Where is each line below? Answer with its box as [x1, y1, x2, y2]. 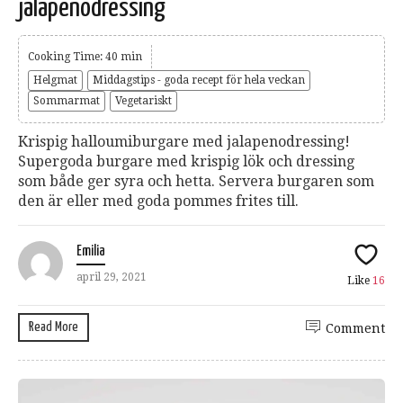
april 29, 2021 [76, 270, 147, 283]
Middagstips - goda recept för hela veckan [93, 73, 305, 86]
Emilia [76, 243, 105, 259]
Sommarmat [33, 94, 100, 107]
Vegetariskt [115, 94, 172, 107]
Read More [29, 319, 78, 334]
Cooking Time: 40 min [28, 49, 142, 63]
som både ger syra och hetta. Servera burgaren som [18, 172, 374, 190]
